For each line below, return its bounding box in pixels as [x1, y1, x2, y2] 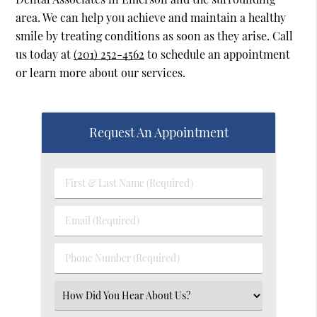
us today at [16, 47, 74, 62]
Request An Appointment [88, 123, 229, 141]
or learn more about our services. [16, 65, 186, 81]
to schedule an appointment [144, 47, 291, 62]
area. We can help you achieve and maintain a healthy [16, 10, 287, 25]
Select [61, 288, 88, 302]
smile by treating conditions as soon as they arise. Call [16, 28, 294, 44]
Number [61, 265, 97, 279]
